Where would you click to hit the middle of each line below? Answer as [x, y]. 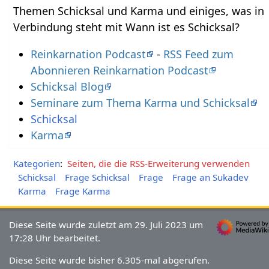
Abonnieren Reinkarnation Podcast [119, 70]
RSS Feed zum [198, 54]
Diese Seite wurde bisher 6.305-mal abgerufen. [110, 260]
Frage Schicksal [97, 177]
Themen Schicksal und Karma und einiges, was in [139, 11]
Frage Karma [83, 191]
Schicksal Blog [67, 86]
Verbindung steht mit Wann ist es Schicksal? [127, 27]
